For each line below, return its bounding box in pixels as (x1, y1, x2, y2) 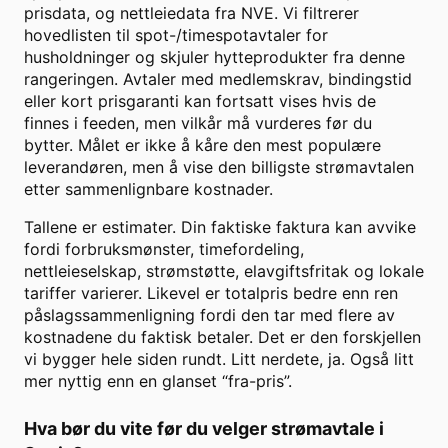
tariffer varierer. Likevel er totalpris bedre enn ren (24, 283, 398, 304)
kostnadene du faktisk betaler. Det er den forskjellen (24, 327, 421, 348)
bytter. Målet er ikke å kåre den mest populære (24, 135, 381, 156)
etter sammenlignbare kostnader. (24, 179, 273, 200)
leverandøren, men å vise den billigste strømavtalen (24, 157, 414, 178)
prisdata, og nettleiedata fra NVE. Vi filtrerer (24, 3, 359, 24)
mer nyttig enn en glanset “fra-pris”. (24, 371, 292, 392)
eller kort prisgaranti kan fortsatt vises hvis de (24, 91, 376, 112)
